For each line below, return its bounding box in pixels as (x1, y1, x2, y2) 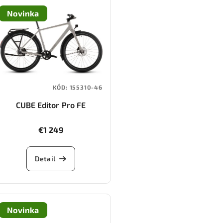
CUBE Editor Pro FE (15, 100, 86, 110)
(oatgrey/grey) (23, 112, 78, 122)
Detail (35, 154, 56, 163)
